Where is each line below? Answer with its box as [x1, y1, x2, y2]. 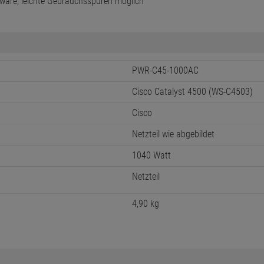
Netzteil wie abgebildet [132, 128, 214, 140]
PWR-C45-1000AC [132, 65, 199, 76]
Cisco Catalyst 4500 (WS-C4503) [132, 86, 253, 97]
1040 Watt [132, 150, 171, 161]
